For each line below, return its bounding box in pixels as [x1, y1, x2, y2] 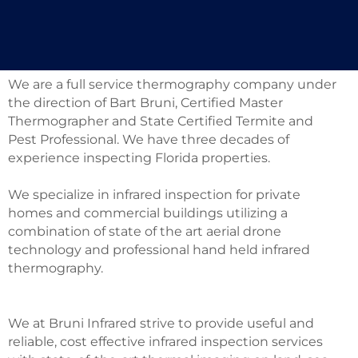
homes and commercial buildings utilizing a [8, 205, 288, 221]
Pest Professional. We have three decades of [8, 131, 289, 147]
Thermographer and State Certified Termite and [8, 113, 313, 129]
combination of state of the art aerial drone [8, 223, 281, 239]
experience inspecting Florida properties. [8, 149, 270, 165]
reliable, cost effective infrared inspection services [8, 333, 323, 349]
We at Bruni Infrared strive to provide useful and [8, 315, 314, 331]
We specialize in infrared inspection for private [8, 186, 300, 202]
